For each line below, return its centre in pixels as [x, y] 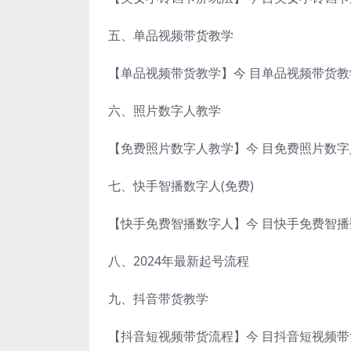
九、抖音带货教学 [158, 298]
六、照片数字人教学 [165, 110]
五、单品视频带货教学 [171, 35]
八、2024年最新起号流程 [179, 261]
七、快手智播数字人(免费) [181, 185]
